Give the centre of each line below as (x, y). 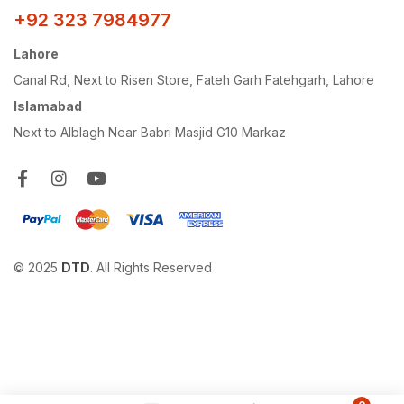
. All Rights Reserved (151, 267)
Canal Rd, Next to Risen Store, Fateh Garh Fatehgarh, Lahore (194, 80)
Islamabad (48, 106)
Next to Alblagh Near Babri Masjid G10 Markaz (150, 133)
